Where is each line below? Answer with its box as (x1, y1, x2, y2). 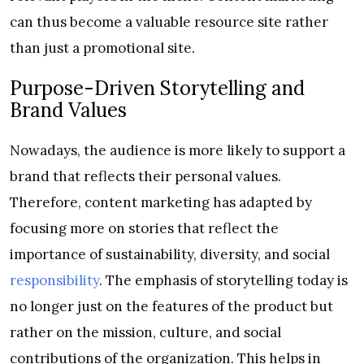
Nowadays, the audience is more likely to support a (10, 141, 345, 160)
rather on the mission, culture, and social (10, 323, 281, 342)
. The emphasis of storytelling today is (99, 271, 348, 290)
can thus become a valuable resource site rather (10, 13, 328, 32)
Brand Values (10, 97, 127, 123)
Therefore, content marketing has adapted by (10, 193, 312, 212)
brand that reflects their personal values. (10, 167, 281, 186)
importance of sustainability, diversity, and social (10, 245, 330, 264)
